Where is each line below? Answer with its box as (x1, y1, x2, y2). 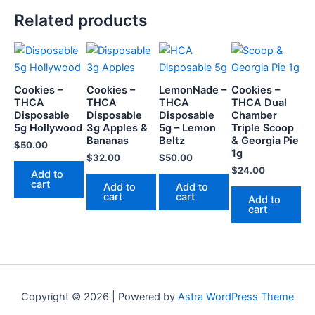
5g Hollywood (14, 122, 82, 135)
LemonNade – (159, 84, 227, 97)
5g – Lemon (159, 122, 217, 135)
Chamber (231, 109, 278, 122)
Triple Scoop (231, 122, 295, 135)
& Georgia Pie (231, 134, 300, 148)
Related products (14, 10, 148, 30)
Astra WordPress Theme (178, 290, 294, 303)
